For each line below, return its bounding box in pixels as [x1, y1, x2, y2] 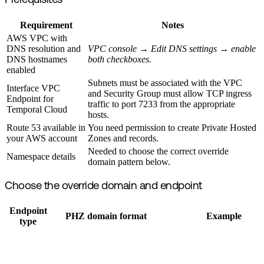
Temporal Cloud [6, 104, 67, 114]
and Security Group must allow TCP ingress [88, 88, 252, 98]
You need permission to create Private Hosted [88, 122, 256, 133]
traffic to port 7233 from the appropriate [88, 98, 235, 109]
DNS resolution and [6, 43, 81, 54]
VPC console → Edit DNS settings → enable [88, 43, 256, 54]
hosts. [88, 109, 109, 120]
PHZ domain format [65, 211, 147, 222]
